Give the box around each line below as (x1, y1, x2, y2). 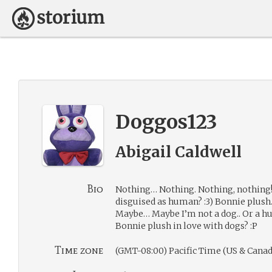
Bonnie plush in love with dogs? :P (115, 220, 257, 231)
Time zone (55, 243, 103, 257)
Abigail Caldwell (115, 143, 242, 161)
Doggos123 (115, 110, 217, 134)
